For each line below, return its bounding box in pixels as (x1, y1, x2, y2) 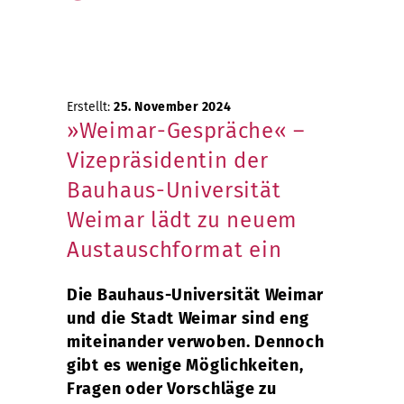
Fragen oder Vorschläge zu (67, 378, 277, 399)
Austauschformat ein (67, 236, 282, 262)
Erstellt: (67, 98, 114, 115)
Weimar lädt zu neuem (67, 207, 298, 233)
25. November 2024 (114, 98, 232, 115)
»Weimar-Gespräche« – (67, 117, 305, 143)
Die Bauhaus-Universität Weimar (67, 284, 324, 305)
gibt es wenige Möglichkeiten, (67, 354, 304, 375)
